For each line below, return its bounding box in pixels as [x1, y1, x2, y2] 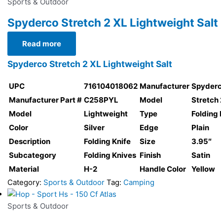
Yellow [191, 164, 215, 174]
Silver [83, 122, 105, 132]
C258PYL [83, 95, 118, 105]
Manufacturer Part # [8, 95, 82, 105]
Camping [123, 177, 154, 187]
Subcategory [8, 150, 56, 160]
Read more [22, 38, 61, 48]
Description [8, 136, 50, 146]
